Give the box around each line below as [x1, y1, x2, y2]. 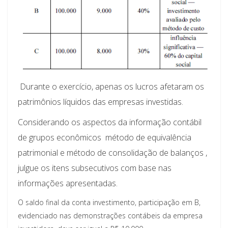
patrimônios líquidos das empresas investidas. [18, 96, 183, 108]
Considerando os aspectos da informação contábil [18, 117, 202, 128]
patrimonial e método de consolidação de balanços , [18, 147, 207, 159]
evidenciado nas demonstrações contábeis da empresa [18, 211, 203, 221]
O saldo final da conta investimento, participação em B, [18, 197, 201, 208]
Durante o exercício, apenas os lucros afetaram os [18, 81, 204, 93]
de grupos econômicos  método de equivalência [18, 132, 191, 144]
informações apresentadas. [18, 178, 118, 189]
